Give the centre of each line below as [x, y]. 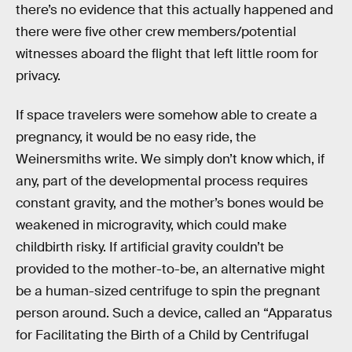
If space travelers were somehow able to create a [167, 115]
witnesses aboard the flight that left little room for [167, 54]
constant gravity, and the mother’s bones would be [170, 203]
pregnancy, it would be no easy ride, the [136, 137]
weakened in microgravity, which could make [151, 225]
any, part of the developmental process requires [162, 181]
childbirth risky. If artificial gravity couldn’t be [150, 247]
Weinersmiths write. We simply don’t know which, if [170, 159]
